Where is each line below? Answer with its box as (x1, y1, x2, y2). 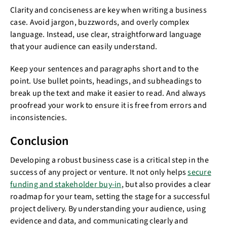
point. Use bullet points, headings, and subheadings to (10, 75, 202, 87)
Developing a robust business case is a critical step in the (10, 155, 209, 166)
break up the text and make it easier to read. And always (10, 88, 206, 99)
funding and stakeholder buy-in (10, 179, 122, 190)
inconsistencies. (10, 112, 67, 123)
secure (187, 167, 211, 178)
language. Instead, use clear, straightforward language (10, 29, 202, 40)
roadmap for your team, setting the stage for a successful (10, 191, 210, 202)
